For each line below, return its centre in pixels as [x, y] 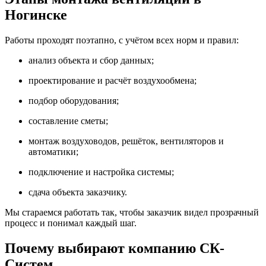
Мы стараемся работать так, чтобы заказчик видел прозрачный [132, 213]
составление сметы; [68, 121]
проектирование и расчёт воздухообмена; [113, 81]
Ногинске [36, 15]
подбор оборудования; [74, 101]
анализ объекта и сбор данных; [91, 61]
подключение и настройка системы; [101, 172]
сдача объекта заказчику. [78, 192]
